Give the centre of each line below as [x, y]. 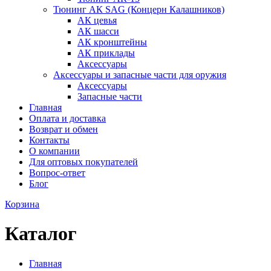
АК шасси [98, 31]
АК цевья [97, 20]
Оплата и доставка [67, 118]
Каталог [41, 234]
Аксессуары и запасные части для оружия [140, 75]
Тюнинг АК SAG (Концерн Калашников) [139, 9]
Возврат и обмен [64, 129]
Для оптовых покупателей [83, 162]
